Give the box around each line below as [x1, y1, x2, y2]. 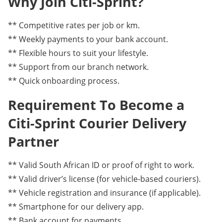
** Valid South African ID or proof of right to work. [8, 159, 194, 170]
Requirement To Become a [8, 95, 184, 114]
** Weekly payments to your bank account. [8, 33, 168, 45]
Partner [8, 132, 59, 151]
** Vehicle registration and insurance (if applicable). [8, 187, 201, 198]
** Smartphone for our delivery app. [8, 201, 144, 212]
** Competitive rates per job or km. [8, 19, 140, 31]
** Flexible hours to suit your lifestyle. [8, 47, 148, 58]
